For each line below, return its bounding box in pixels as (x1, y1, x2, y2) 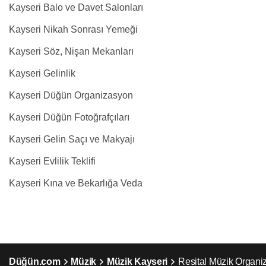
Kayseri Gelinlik (9, 68, 75, 78)
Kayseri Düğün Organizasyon (9, 90, 133, 100)
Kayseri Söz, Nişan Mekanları (9, 46, 134, 56)
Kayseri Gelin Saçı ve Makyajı (9, 134, 135, 144)
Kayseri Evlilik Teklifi (9, 156, 96, 166)
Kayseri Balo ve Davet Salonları (9, 2, 143, 12)
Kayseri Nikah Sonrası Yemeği (9, 24, 138, 34)
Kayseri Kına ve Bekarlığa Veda (9, 178, 142, 188)
